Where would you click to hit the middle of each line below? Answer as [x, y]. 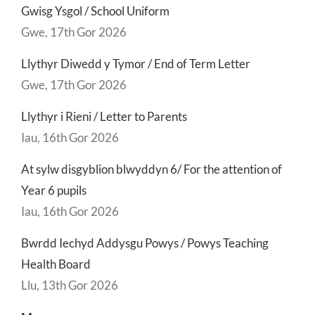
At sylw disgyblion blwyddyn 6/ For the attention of [152, 169]
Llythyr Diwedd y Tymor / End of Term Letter [136, 64]
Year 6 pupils [54, 191]
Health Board [56, 264]
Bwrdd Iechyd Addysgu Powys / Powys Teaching [145, 243]
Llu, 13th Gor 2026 [70, 285]
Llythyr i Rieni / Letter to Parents [104, 117]
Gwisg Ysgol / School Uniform [95, 11]
